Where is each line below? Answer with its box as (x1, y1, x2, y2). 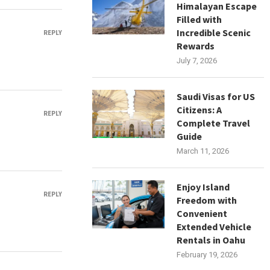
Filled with (177, 13, 222, 25)
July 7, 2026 (177, 56, 218, 65)
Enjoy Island (177, 181, 230, 193)
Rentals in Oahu (177, 234, 246, 246)
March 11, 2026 (177, 146, 230, 155)
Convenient (177, 207, 228, 219)
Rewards (177, 40, 215, 52)
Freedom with (177, 194, 237, 206)
